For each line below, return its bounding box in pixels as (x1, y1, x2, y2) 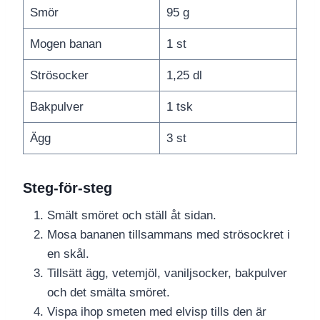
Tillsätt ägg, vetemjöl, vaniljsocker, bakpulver (47, 266, 287, 281)
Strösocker (29, 69, 89, 83)
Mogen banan (29, 37, 101, 51)
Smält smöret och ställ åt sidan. (47, 209, 216, 223)
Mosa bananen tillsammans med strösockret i (47, 228, 290, 242)
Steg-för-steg (23, 180, 112, 196)
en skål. (47, 247, 89, 261)
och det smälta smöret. (47, 286, 170, 300)
